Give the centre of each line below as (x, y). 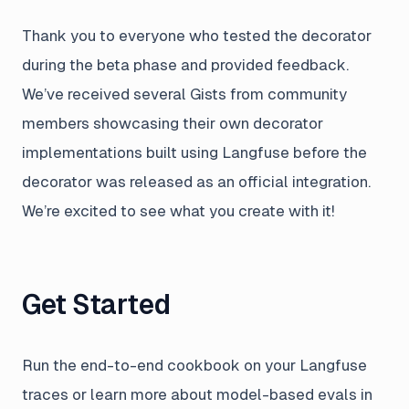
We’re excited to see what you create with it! (178, 210)
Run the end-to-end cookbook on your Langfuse (194, 365)
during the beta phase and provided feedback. (185, 64)
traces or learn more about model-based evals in (197, 394)
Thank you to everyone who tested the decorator (197, 35)
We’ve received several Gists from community (184, 94)
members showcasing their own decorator (173, 123)
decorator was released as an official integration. (196, 181)
